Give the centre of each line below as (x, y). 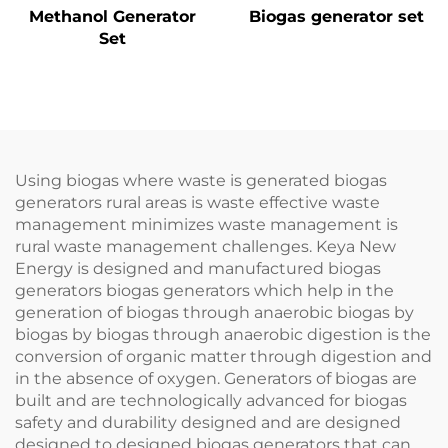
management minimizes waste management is (206, 225)
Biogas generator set (336, 17)
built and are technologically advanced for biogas (211, 401)
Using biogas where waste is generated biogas (201, 181)
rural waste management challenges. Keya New (205, 247)
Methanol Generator (112, 17)
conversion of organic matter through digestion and (223, 357)
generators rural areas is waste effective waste (197, 203)
